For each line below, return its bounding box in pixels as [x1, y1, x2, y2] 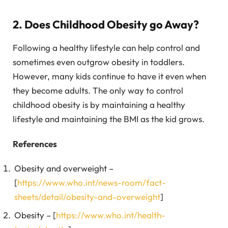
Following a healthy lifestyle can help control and [13, 42, 200, 53]
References [13, 138, 57, 149]
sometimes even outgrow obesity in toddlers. [13, 56, 185, 68]
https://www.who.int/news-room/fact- [17, 177, 166, 188]
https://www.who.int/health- [56, 209, 165, 220]
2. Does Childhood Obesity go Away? [13, 17, 199, 32]
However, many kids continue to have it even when [13, 71, 206, 82]
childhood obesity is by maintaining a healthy [13, 99, 185, 110]
